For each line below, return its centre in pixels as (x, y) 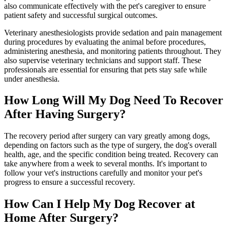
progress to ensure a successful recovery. (70, 182)
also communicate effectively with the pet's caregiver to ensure (105, 6)
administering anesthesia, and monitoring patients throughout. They (113, 51)
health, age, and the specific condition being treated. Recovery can (111, 155)
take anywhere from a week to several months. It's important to (106, 164)
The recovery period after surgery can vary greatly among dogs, (107, 136)
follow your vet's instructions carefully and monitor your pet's (103, 173)
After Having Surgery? (65, 114)
